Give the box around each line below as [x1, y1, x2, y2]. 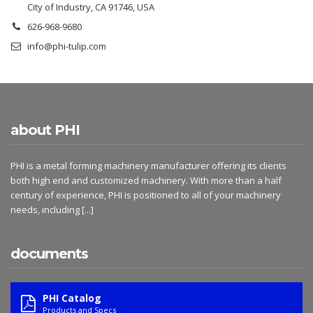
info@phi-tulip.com [27, 39, 106, 52]
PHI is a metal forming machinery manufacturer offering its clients [10, 159, 286, 172]
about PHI [10, 121, 80, 138]
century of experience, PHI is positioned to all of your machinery [10, 188, 281, 201]
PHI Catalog [43, 291, 101, 305]
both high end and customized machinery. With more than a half [10, 173, 282, 187]
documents [10, 245, 88, 262]
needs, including [10, 203, 82, 216]
